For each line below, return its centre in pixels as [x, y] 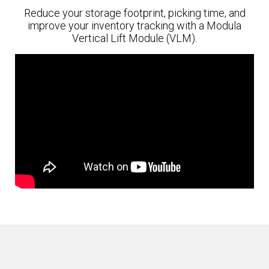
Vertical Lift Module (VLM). [134, 38]
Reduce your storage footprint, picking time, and [134, 13]
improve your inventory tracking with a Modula [134, 25]
